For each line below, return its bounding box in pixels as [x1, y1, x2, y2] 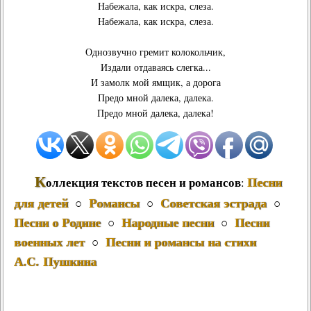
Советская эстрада [160, 194, 267, 212]
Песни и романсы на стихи [106, 233, 256, 251]
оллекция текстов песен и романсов [46, 174, 241, 191]
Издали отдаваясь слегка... [100, 60, 211, 74]
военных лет [14, 233, 85, 251]
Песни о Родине [14, 213, 101, 231]
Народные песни [121, 213, 214, 231]
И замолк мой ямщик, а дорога [90, 76, 221, 89]
